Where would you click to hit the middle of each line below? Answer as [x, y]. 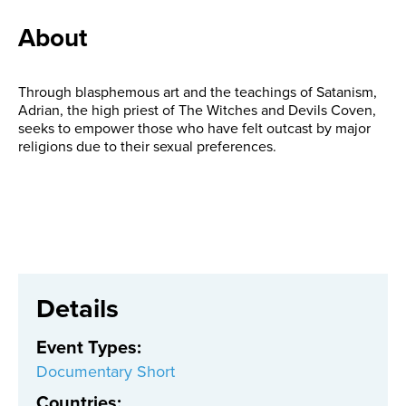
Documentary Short [106, 372]
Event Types [87, 348]
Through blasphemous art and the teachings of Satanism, [198, 92]
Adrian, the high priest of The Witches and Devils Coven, [197, 111]
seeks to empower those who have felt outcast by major [194, 129]
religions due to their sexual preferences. [147, 147]
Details [77, 309]
